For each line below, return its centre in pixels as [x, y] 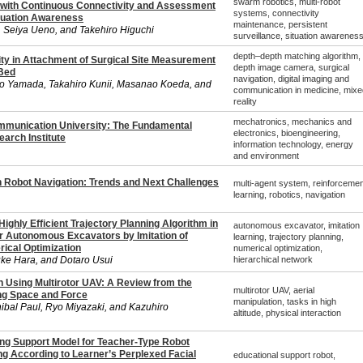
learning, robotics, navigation [289, 194]
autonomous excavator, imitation [296, 225]
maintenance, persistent [280, 24]
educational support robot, [284, 355]
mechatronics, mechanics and [292, 122]
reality [245, 101]
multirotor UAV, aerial [273, 290]
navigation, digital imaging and [291, 79]
